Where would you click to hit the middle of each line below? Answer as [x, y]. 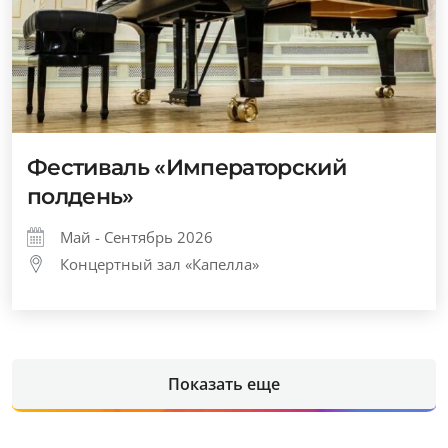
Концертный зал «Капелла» [159, 264]
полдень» [80, 196]
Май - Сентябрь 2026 [136, 237]
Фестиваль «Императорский [187, 167]
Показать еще [224, 384]
